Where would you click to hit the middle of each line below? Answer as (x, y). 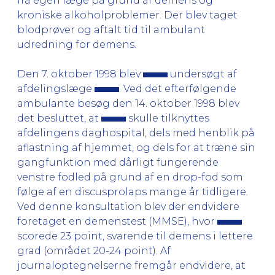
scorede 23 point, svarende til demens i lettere (135, 236)
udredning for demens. (77, 44)
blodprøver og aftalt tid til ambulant (111, 29)
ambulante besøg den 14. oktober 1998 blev (128, 103)
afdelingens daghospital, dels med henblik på (136, 133)
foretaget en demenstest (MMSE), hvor (117, 221)
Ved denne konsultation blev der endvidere (128, 206)
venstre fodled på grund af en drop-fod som (130, 177)
